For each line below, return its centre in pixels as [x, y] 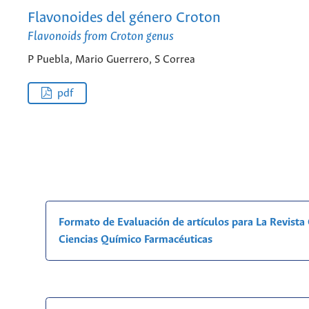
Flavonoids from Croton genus [101, 36]
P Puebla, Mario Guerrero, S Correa [111, 60]
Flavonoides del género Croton [124, 18]
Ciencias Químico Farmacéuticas [135, 239]
